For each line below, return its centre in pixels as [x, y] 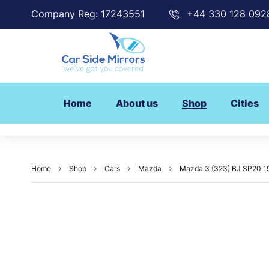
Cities [245, 104]
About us [137, 104]
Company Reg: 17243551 [88, 14]
